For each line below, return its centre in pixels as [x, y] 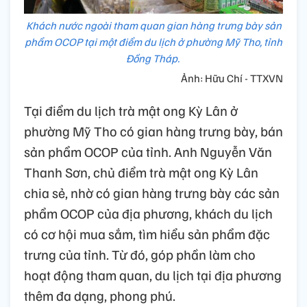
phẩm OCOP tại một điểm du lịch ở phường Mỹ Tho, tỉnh [153, 42]
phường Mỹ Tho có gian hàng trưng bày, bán [153, 131]
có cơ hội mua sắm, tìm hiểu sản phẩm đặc [147, 234]
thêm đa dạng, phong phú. [100, 296]
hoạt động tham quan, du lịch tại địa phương [153, 275]
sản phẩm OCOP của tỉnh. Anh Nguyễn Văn [148, 152]
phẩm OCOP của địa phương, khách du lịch [148, 213]
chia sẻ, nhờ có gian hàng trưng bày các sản [152, 193]
